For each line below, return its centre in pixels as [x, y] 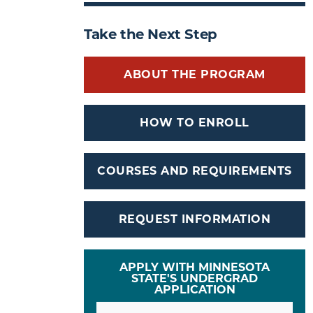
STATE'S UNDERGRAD [195, 278]
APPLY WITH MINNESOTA [195, 267]
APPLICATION [195, 289]
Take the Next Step [151, 34]
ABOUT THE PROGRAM [195, 74]
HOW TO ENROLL [195, 122]
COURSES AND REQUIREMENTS [195, 170]
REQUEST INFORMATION [195, 219]
